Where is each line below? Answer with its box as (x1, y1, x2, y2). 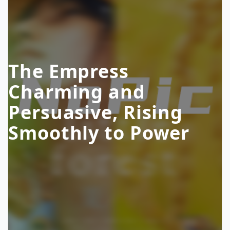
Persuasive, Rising (8, 100, 183, 125)
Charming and (8, 79, 145, 104)
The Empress (8, 59, 129, 84)
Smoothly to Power (8, 120, 190, 145)
